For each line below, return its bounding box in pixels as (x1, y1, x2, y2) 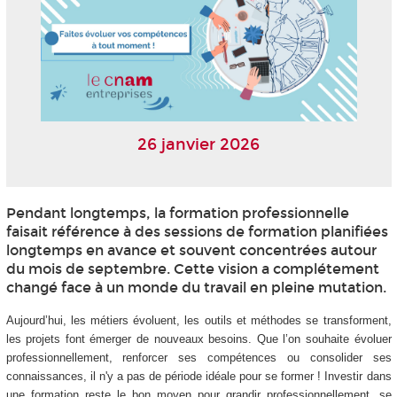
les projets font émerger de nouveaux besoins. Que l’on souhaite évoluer (5, 332, 392, 346)
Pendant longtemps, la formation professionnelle (5, 205, 349, 222)
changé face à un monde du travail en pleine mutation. (5, 279, 386, 297)
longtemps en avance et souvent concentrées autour (5, 242, 377, 260)
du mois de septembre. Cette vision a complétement (5, 261, 379, 278)
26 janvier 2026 (137, 134, 260, 154)
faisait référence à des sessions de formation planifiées (5, 223, 388, 241)
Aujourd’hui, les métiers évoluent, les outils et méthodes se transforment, (5, 314, 392, 328)
